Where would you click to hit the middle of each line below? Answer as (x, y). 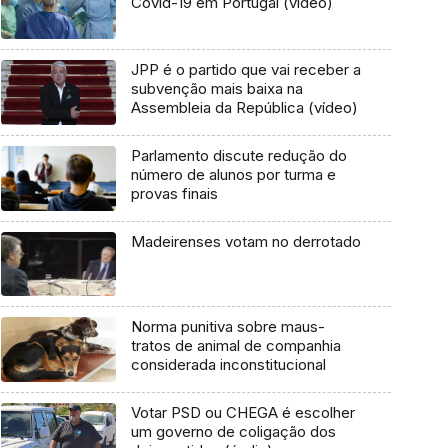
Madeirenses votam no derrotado (245, 241)
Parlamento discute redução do (238, 155)
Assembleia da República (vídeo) (244, 108)
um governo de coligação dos (233, 431)
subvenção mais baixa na (216, 89)
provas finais (174, 193)
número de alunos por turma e (233, 174)
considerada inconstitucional (228, 365)
